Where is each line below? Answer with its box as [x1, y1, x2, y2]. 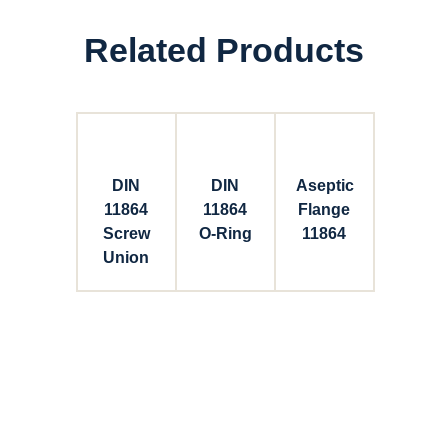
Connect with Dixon [149, 394, 299, 411]
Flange [298, 201, 350, 218]
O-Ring [198, 225, 252, 242]
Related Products [84, 31, 364, 69]
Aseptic [295, 177, 354, 194]
